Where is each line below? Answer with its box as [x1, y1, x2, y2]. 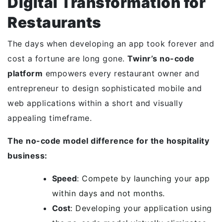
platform [7, 68, 43, 78]
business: [7, 151, 48, 161]
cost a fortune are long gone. [7, 54, 127, 63]
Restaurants [7, 13, 102, 31]
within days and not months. [52, 188, 165, 198]
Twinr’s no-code [127, 54, 195, 63]
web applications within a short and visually [7, 98, 183, 108]
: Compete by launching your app [77, 173, 210, 183]
